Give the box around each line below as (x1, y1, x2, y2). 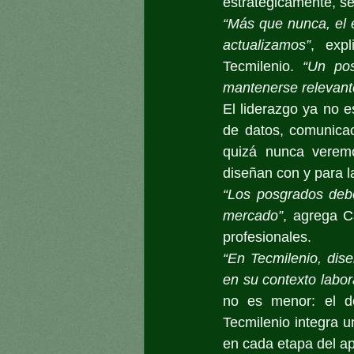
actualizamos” (223, 37, 311, 53)
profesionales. (223, 229, 311, 245)
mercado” (223, 208, 283, 224)
